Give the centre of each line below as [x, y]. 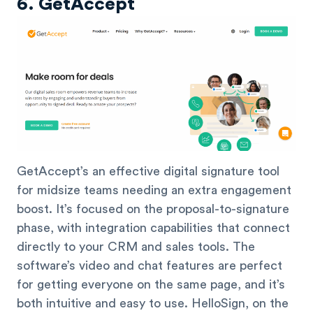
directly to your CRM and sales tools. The [136, 246]
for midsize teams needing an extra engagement [154, 190]
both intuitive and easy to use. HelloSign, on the [153, 303]
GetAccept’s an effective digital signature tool [148, 171]
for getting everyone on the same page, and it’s [151, 284]
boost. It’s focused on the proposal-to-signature [153, 209]
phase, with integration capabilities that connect [153, 227]
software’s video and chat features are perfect [150, 265]
